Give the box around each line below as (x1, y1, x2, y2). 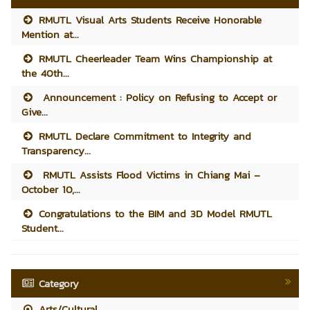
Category (39, 275, 80, 291)
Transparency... (21, 142, 91, 158)
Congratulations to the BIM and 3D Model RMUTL (35, 205, 273, 221)
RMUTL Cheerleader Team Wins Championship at (35, 50, 273, 66)
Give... (21, 103, 48, 120)
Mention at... (21, 26, 79, 42)
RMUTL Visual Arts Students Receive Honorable (35, 11, 262, 28)
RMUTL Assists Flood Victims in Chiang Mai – (35, 166, 261, 183)
